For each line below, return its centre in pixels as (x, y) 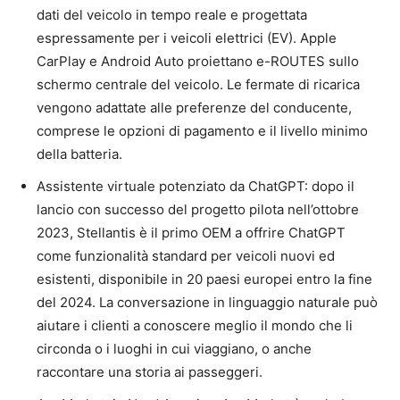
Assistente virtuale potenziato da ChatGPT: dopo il (196, 186)
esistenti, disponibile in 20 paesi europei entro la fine (204, 279)
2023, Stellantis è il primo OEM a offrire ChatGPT (191, 233)
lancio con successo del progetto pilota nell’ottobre (198, 209)
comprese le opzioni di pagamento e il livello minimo (202, 131)
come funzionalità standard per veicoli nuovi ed (186, 256)
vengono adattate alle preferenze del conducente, (194, 108)
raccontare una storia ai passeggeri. (150, 372)
